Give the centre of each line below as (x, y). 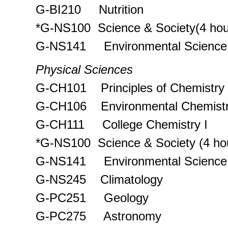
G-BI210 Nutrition (90, 10)
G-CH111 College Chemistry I (122, 125)
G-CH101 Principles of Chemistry (130, 88)
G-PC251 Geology (92, 198)
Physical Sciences (84, 70)
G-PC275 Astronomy (98, 216)
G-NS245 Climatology (99, 180)
